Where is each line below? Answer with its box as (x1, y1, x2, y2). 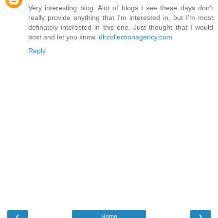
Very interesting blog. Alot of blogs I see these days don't (28, 4, 213, 12)
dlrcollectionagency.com (99, 33, 172, 41)
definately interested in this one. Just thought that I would (28, 23, 213, 32)
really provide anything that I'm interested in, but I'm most (28, 14, 213, 22)
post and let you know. (28, 33, 99, 41)
